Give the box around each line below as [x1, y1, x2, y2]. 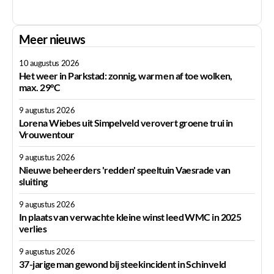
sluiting [19, 175, 48, 187]
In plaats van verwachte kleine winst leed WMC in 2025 [19, 210, 242, 223]
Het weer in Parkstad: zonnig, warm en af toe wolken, [19, 70, 232, 82]
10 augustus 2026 [19, 58, 80, 68]
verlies [19, 222, 47, 234]
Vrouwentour [19, 128, 75, 141]
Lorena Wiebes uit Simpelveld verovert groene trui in [19, 117, 233, 129]
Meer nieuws [19, 32, 86, 47]
